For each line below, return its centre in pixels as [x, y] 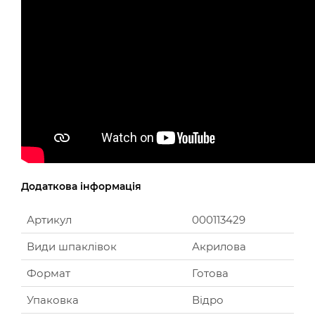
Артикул [49, 220]
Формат [49, 273]
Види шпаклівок [72, 246]
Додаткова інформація [81, 186]
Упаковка [53, 300]
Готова [210, 273]
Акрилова [219, 246]
